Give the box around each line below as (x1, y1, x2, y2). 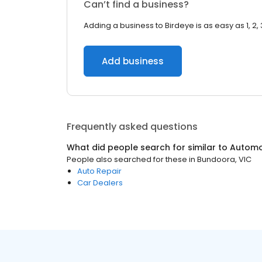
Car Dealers (77, 177, 123, 188)
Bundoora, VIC (197, 154, 251, 165)
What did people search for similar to (67, 142, 230, 153)
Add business (102, 55, 164, 67)
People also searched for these (67, 154, 187, 165)
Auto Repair (77, 166, 122, 177)
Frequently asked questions (67, 120, 198, 133)
